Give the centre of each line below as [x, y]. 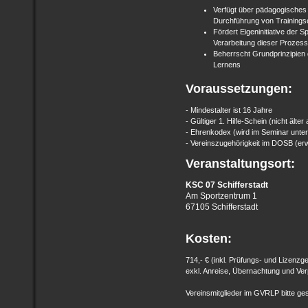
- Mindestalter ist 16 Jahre [229, 110]
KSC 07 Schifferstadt [227, 185]
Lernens [227, 64]
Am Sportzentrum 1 [221, 196]
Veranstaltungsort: [240, 164]
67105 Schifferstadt [222, 207]
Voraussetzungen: [241, 89]
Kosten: [209, 239]
